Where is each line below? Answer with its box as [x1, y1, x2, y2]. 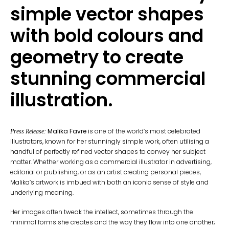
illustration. [10, 87, 113, 112]
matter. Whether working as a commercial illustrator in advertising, [10, 157, 212, 166]
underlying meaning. [10, 188, 74, 197]
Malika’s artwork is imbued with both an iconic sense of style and [10, 177, 209, 187]
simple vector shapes [10, 1, 204, 27]
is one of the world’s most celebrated [86, 126, 200, 135]
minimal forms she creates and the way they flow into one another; [10, 217, 215, 226]
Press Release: [10, 127, 48, 135]
